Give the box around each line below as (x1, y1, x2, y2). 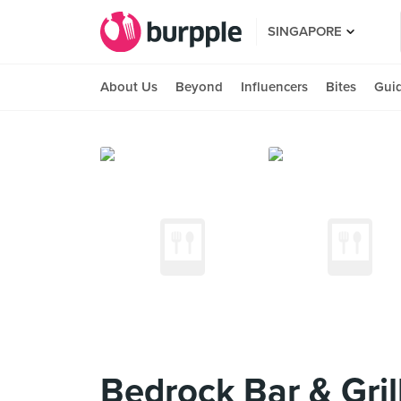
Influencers (241, 79, 308, 95)
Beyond (175, 79, 223, 95)
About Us (100, 79, 158, 95)
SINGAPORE (268, 23, 342, 39)
